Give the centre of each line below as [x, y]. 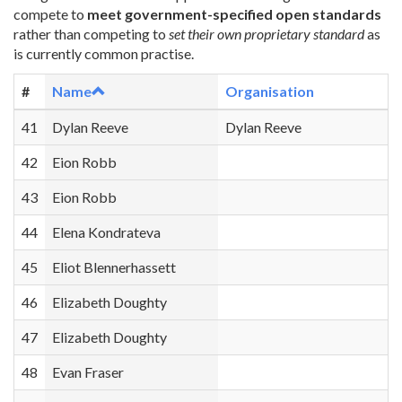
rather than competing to [91, 34]
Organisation [270, 91]
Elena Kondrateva [106, 232]
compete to [50, 14]
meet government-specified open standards [234, 14]
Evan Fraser [88, 372]
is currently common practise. [104, 53]
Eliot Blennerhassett [114, 267]
